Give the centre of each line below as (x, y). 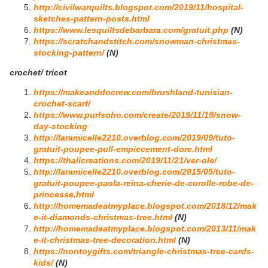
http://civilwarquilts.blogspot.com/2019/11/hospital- (138, 7)
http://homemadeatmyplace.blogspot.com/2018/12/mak (145, 206)
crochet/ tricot (38, 73)
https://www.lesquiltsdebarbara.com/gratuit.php (131, 30)
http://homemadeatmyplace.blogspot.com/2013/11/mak (145, 229)
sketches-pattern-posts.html (92, 19)
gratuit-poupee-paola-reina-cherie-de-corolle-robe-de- (144, 183)
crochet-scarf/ (62, 104)
